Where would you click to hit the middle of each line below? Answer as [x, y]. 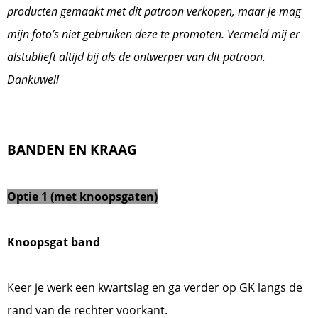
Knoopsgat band [55, 242]
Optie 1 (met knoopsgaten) [82, 197]
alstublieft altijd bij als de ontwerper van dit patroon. [136, 57]
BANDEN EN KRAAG [72, 150]
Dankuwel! [34, 80]
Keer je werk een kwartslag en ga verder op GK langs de [155, 288]
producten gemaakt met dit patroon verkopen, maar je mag [154, 12]
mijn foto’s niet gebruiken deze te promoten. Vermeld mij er [153, 34]
